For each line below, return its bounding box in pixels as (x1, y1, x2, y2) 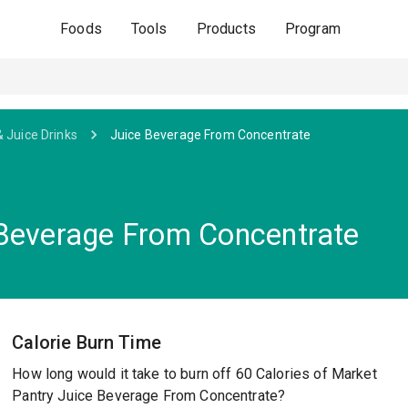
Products (196, 20, 256, 37)
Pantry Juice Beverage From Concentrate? (12, 387, 286, 404)
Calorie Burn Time (12, 331, 161, 353)
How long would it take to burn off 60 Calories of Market (12, 365, 377, 382)
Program (284, 20, 341, 37)
